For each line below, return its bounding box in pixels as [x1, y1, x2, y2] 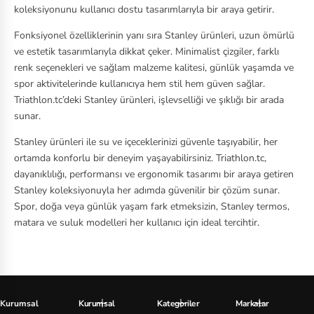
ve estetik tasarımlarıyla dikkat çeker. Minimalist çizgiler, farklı [14, 44, 279, 58]
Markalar [235, 297, 269, 309]
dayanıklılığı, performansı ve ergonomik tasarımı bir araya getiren [14, 167, 294, 181]
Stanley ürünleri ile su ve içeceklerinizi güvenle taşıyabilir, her [14, 135, 278, 149]
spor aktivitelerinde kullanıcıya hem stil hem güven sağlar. [14, 76, 265, 90]
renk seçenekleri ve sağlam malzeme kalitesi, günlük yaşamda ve [14, 60, 294, 74]
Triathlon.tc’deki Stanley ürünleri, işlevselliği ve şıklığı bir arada [14, 93, 284, 107]
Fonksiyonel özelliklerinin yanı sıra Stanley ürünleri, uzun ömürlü [14, 28, 294, 42]
